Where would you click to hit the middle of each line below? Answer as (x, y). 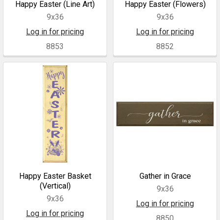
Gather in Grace (165, 176)
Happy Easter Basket (55, 176)
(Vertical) (55, 186)
